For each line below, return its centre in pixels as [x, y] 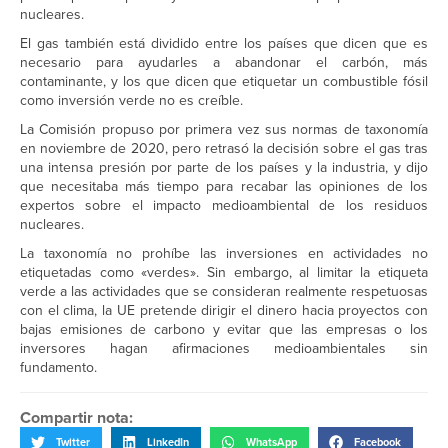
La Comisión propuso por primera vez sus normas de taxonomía [224, 130]
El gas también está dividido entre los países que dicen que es [224, 44]
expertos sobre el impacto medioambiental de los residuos [224, 206]
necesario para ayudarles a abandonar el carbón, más [224, 63]
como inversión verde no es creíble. [131, 101]
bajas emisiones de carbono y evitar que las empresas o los [224, 330]
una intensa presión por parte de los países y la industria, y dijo [224, 168]
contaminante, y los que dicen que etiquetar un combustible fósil [224, 82]
